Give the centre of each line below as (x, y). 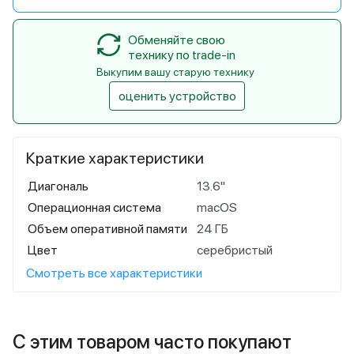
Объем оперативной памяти (107, 229)
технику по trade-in (182, 55)
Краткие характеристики (115, 158)
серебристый (235, 250)
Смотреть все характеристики (114, 273)
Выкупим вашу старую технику (175, 72)
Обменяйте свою (177, 40)
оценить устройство (177, 96)
